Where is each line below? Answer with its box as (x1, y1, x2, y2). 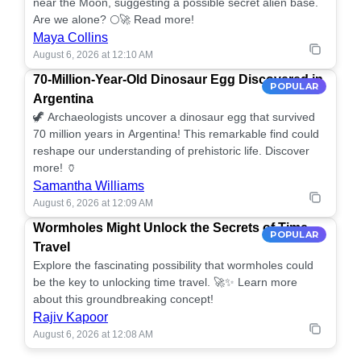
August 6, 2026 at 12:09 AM (33, 197, 153, 209)
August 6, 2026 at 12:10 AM (33, 49, 153, 60)
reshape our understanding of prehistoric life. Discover (33, 144, 309, 157)
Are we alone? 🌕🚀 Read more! (33, 13, 194, 26)
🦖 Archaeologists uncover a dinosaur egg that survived (33, 110, 315, 123)
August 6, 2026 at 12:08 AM (33, 329, 153, 340)
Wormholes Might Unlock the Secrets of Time (33, 221, 308, 234)
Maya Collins (33, 31, 108, 44)
